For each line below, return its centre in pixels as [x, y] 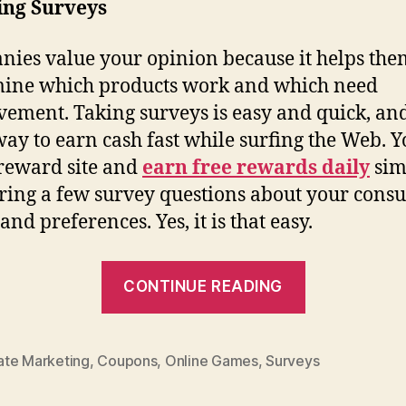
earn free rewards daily [256, 169]
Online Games [211, 361]
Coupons [127, 361]
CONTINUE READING [203, 287]
